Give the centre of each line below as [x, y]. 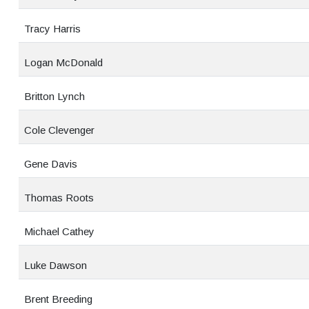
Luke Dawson [56, 265]
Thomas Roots [59, 198]
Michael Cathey [59, 231]
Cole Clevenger [59, 130]
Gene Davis [51, 164]
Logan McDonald [63, 62]
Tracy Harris [52, 29]
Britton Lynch [54, 96]
